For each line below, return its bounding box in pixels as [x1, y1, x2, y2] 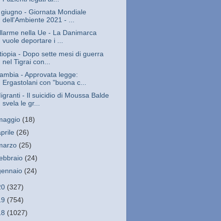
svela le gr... [2, 99, 40, 107]
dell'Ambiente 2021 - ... [2, 16, 74, 24]
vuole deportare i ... [2, 37, 63, 45]
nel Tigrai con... [2, 58, 50, 66]
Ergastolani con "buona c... [2, 78, 86, 86]
